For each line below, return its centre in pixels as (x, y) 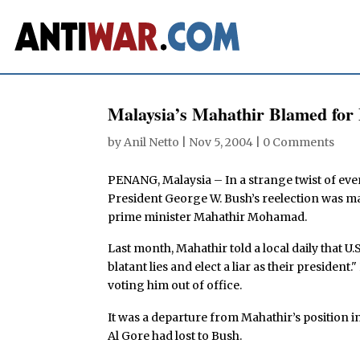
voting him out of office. (175, 286)
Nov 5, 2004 (221, 142)
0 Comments (299, 142)
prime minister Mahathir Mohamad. (208, 217)
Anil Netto (152, 142)
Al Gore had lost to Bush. (175, 336)
